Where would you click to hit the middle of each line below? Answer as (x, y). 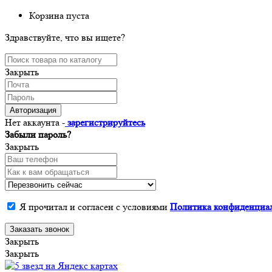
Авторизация (33, 110)
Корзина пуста (59, 15)
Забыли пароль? (38, 134)
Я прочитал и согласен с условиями (95, 207)
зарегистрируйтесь (105, 122)
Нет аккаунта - (35, 122)
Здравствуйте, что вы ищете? (65, 37)
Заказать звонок (39, 229)
